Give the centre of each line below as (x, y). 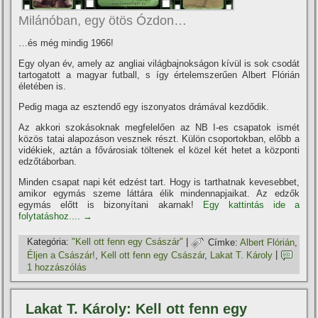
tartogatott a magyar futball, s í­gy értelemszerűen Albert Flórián (159, 75)
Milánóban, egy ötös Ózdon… (103, 21)
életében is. (43, 87)
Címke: (223, 242)
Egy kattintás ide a (251, 205)
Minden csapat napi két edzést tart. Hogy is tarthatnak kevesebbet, (159, 182)
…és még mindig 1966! (66, 43)
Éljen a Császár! (61, 255)
